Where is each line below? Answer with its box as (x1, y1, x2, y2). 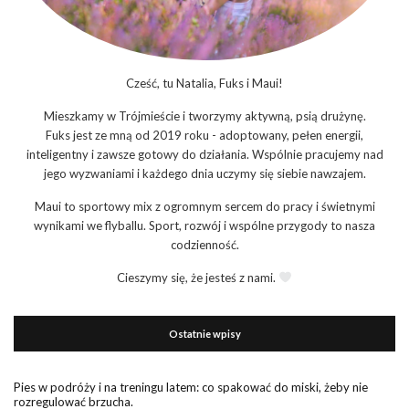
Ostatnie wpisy (168, 328, 241, 341)
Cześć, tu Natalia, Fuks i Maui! (126, 76, 283, 91)
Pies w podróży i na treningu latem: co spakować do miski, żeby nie (14, 380, 368, 395)
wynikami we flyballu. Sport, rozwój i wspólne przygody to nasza (34, 218, 375, 234)
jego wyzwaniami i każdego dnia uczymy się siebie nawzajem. (43, 166, 366, 182)
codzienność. (170, 237, 239, 253)
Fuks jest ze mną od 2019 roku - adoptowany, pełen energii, (46, 128, 363, 143)
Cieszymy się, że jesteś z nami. (117, 270, 279, 286)
